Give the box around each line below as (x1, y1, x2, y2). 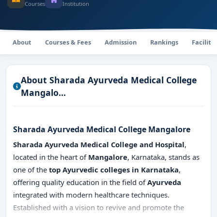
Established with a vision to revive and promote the (13, 202, 184, 212)
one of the (13, 165, 49, 174)
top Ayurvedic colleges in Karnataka (49, 165, 179, 174)
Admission (105, 38, 137, 46)
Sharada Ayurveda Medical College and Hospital (13, 139, 185, 149)
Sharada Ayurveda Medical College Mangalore (13, 124, 190, 135)
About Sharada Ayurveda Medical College (21, 74, 197, 86)
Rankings (150, 38, 178, 46)
